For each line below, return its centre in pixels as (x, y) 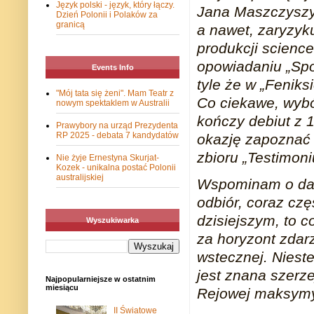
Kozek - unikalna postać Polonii (116, 168)
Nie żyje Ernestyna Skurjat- (108, 158)
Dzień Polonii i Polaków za (107, 15)
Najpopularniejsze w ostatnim (101, 279)
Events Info (112, 68)
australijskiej (80, 178)
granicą (70, 25)
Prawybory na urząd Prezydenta (117, 126)
